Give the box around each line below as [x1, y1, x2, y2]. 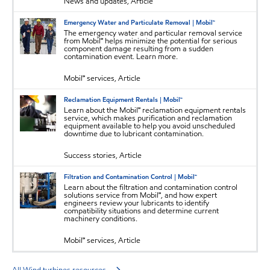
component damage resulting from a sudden [64, 43, 213, 55]
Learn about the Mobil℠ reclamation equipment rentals [64, 105, 246, 116]
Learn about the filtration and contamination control [64, 182, 237, 193]
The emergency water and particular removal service [64, 28, 242, 39]
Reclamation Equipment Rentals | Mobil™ [64, 95, 183, 105]
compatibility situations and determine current [64, 206, 219, 217]
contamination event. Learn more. [64, 51, 178, 63]
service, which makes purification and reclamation [64, 113, 232, 124]
